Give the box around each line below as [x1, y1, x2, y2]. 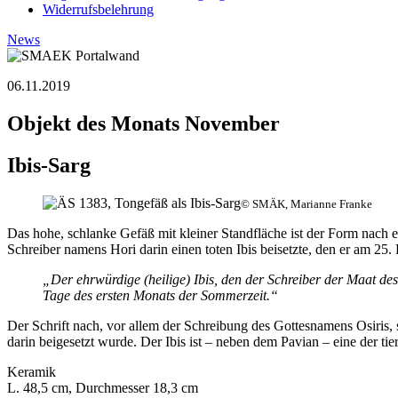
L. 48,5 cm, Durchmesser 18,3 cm [7, 379, 198, 395]
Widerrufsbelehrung [43, 2, 154, 17]
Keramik [7, 363, 56, 379]
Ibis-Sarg [7, 153, 91, 177]
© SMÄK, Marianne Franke [241, 196, 372, 211]
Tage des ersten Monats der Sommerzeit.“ [43, 287, 278, 303]
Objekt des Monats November [7, 111, 280, 135]
